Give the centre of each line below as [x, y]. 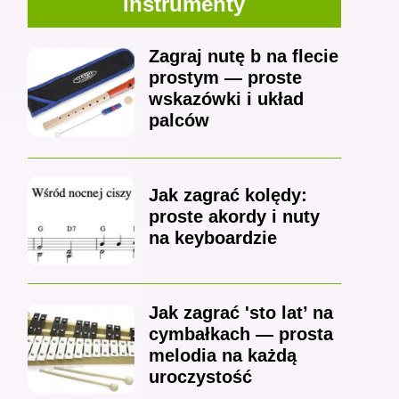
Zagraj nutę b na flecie [243, 57]
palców [179, 121]
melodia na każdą [222, 356]
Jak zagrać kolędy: [228, 195]
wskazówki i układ [226, 99]
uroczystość [200, 377]
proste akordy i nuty [234, 217]
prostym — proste [225, 78]
